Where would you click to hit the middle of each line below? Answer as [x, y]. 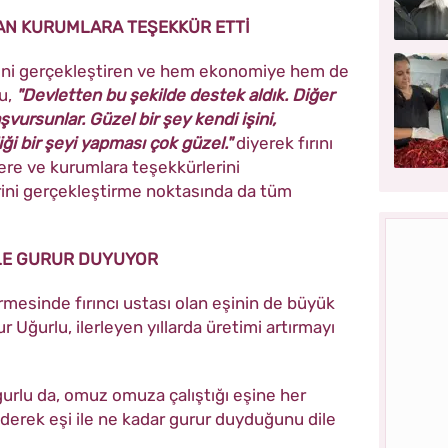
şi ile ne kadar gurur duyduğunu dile [197, 418]
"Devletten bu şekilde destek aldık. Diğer [175, 94]
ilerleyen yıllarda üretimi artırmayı [205, 326]
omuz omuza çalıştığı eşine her [185, 394]
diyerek [265, 142]
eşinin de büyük [273, 302]
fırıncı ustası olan [143, 302]
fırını [315, 142]
